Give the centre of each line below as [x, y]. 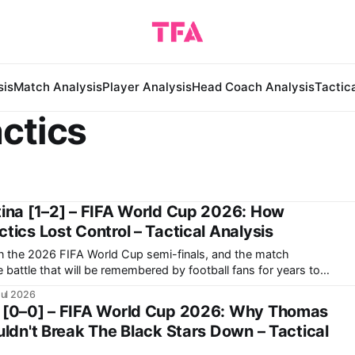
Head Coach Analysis [253, 87]
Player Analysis [147, 87]
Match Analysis [58, 87]
